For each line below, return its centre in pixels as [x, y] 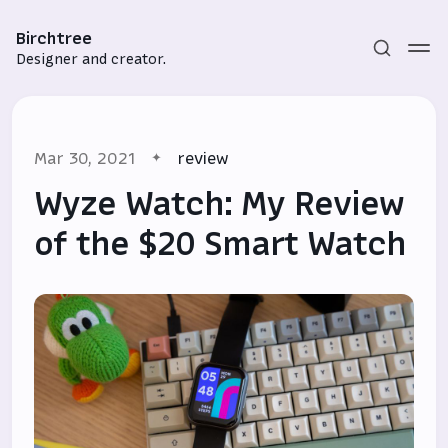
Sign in [224, 317]
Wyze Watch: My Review [219, 204]
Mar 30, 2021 [85, 158]
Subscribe [224, 284]
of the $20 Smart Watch [220, 244]
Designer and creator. [91, 59]
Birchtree [54, 38]
